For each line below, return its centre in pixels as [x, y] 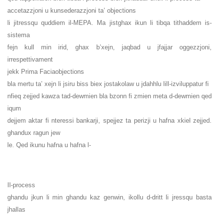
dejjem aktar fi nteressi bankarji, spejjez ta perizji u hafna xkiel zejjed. [109, 121]
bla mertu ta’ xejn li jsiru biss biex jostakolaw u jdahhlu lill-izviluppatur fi [108, 84]
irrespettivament [30, 60]
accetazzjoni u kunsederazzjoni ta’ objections [72, 11]
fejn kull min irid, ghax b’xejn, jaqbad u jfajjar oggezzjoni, [109, 47]
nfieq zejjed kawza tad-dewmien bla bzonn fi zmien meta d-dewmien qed [109, 96]
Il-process [21, 185]
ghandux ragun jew [34, 133]
